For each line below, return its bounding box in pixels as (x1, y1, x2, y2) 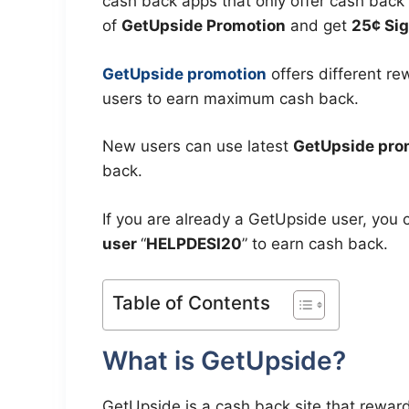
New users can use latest (102, 137, 293, 156)
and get (286, 16, 351, 36)
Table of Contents (112, 291, 270, 315)
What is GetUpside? (102, 345, 346, 377)
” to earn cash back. (242, 234, 388, 253)
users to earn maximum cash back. (102, 89, 359, 108)
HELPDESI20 (146, 234, 242, 253)
